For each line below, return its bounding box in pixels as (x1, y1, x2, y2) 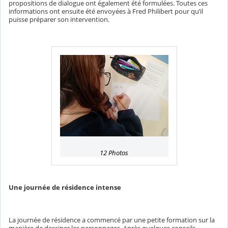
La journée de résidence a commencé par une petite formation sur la (9, 215, 215, 225)
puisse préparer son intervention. (9, 15, 111, 24)
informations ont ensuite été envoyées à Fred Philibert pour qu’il (9, 7, 203, 16)
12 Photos (100, 148, 128, 158)
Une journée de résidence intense (9, 183, 121, 192)
